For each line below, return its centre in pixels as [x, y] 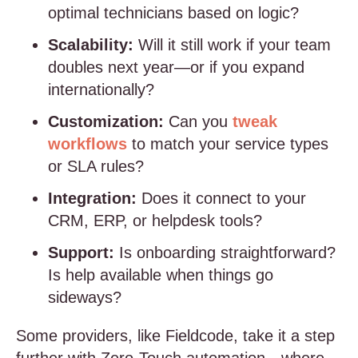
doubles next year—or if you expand [176, 67]
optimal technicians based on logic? [173, 13]
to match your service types [228, 144]
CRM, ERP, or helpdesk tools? [155, 221]
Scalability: [91, 45]
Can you [198, 121]
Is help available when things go [161, 275]
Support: [81, 253]
